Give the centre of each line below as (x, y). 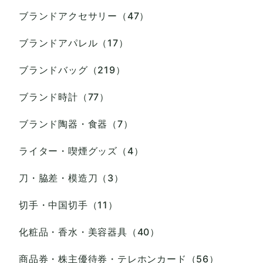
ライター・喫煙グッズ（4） (81, 151)
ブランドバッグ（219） (72, 70)
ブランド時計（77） (64, 97)
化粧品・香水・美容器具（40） (90, 232)
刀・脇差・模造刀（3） (71, 178)
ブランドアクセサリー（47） (84, 16)
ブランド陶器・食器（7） (76, 124)
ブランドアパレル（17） (74, 43)
